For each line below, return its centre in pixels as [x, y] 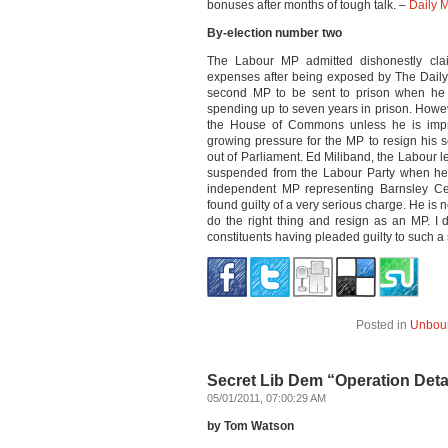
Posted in [383, 325]
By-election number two [274, 33]
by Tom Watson [250, 426]
